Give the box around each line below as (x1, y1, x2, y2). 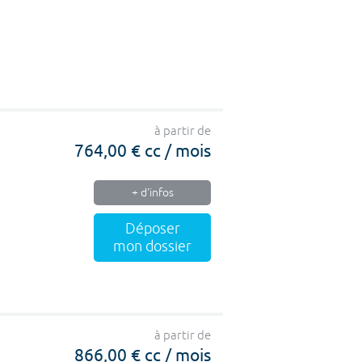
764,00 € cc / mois (74, 139, 211, 160)
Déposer (124, 220, 180, 238)
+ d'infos (131, 186, 174, 200)
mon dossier (113, 238, 192, 255)
